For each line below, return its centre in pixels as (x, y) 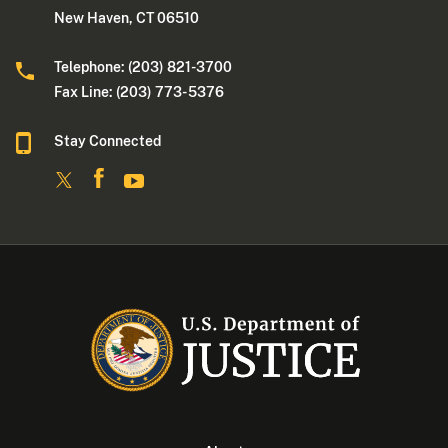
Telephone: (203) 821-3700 (143, 67)
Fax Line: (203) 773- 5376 (139, 92)
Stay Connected (108, 141)
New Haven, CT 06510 (127, 18)
